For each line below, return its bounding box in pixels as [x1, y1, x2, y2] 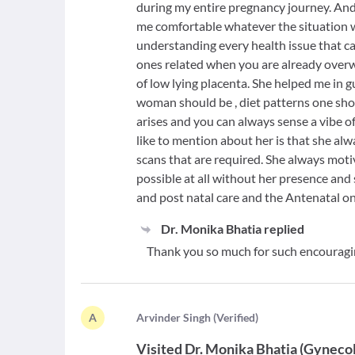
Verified [216, 311, 256, 325]
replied [261, 221, 304, 237]
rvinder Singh [144, 311, 212, 325]
